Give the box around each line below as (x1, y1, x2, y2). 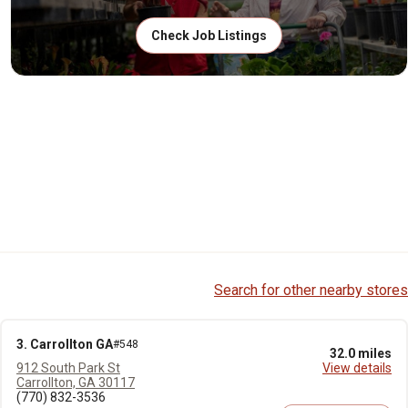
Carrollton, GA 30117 (16, 375, 135, 390)
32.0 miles (330, 346, 392, 361)
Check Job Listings (150, 28, 267, 43)
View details (322, 361, 392, 375)
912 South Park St (16, 361, 120, 375)
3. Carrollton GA (16, 337, 113, 352)
